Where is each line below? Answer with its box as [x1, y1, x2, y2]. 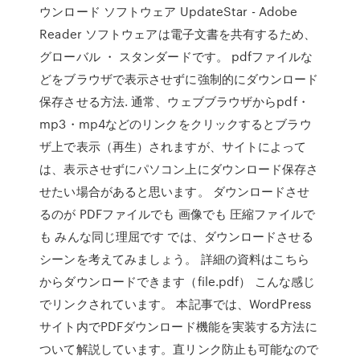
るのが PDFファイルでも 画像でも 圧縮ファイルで [39, 205, 315, 223]
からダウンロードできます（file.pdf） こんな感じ [39, 272, 316, 290]
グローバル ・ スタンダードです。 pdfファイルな [39, 47, 313, 65]
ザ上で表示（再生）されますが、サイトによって [39, 137, 307, 155]
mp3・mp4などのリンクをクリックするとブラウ [39, 115, 312, 133]
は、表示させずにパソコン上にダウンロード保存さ [39, 160, 319, 178]
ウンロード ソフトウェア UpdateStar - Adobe [39, 2, 298, 20]
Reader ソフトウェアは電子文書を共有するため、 [39, 25, 316, 43]
